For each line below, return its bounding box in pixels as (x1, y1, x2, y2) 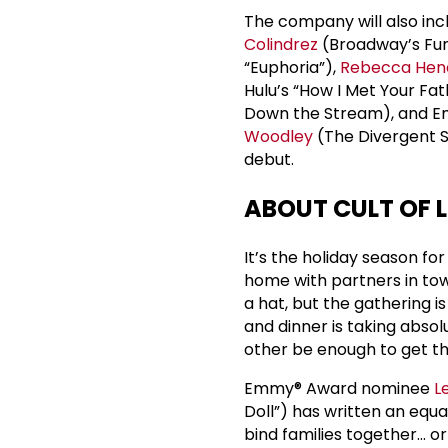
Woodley (244, 124, 313, 148)
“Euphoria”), (244, 55, 340, 79)
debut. (244, 147, 294, 171)
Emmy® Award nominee (244, 376, 434, 400)
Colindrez (244, 32, 318, 56)
